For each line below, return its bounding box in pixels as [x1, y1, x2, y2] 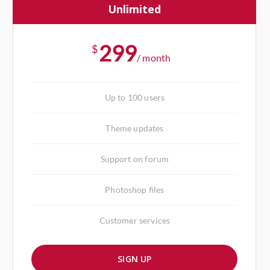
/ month [137, 51, 171, 63]
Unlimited [108, 1, 162, 16]
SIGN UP [118, 253, 152, 265]
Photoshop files [105, 184, 165, 195]
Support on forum [100, 153, 169, 164]
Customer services [99, 215, 171, 225]
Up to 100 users [104, 92, 165, 102]
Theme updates [105, 122, 164, 133]
